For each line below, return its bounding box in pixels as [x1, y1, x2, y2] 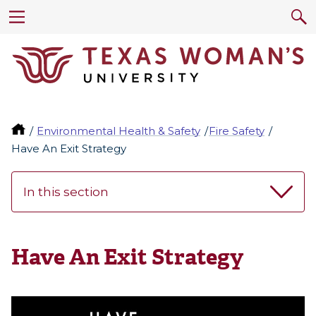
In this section [23, 185, 109, 200]
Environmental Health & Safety [37, 124, 201, 138]
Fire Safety [209, 124, 265, 138]
